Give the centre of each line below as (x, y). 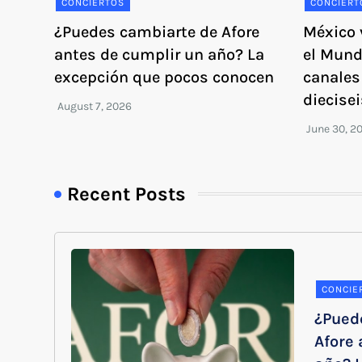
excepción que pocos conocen (164, 77)
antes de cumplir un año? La (160, 54)
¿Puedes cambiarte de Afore (157, 32)
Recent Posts (127, 194)
